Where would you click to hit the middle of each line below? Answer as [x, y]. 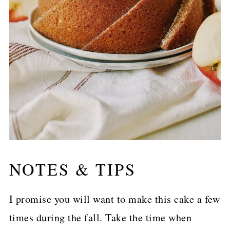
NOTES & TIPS [72, 169]
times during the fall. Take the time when [100, 218]
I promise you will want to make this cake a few [114, 199]
